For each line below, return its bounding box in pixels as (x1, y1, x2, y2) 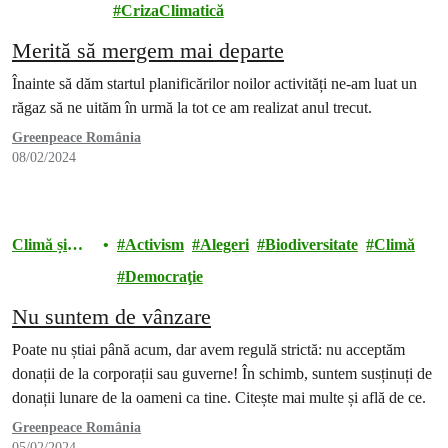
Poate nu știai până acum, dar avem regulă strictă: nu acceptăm (12, 341, 405, 358)
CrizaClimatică (120, 2, 224, 19)
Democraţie (124, 268, 203, 285)
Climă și (12, 236, 67, 253)
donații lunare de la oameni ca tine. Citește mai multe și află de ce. (12, 389, 426, 406)
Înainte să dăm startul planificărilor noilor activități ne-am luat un (12, 75, 417, 92)
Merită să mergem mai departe (12, 38, 284, 63)
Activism (124, 236, 184, 253)
